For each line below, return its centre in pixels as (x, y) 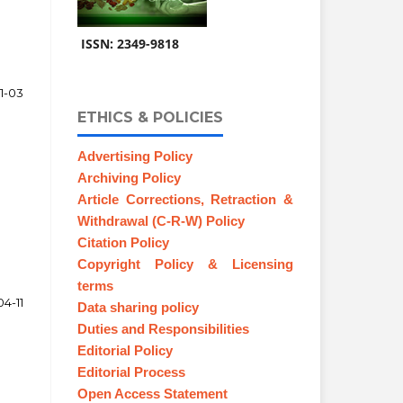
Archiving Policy (129, 178)
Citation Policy (123, 242)
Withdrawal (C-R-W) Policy (161, 221)
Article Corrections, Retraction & (185, 199)
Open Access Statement (152, 394)
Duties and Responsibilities (163, 329)
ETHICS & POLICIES (150, 117)
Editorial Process (131, 372)
